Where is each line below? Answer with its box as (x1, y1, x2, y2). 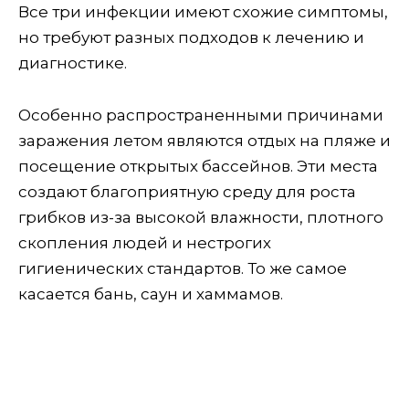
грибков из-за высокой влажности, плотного (18, 207, 383, 226)
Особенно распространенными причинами (18, 105, 383, 124)
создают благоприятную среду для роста (18, 182, 356, 201)
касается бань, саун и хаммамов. (18, 284, 283, 303)
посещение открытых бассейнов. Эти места (18, 156, 378, 175)
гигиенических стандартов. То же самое (18, 258, 347, 278)
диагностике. (18, 53, 127, 72)
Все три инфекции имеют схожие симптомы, (18, 2, 388, 21)
